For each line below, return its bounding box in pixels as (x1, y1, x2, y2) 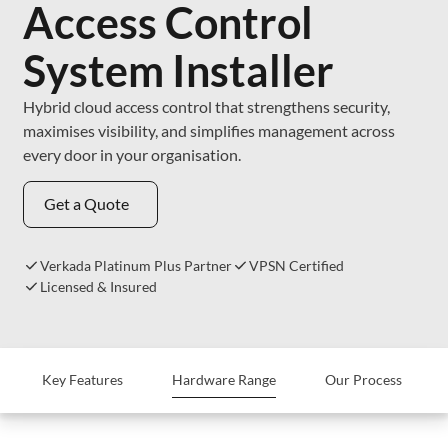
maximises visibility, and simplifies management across (23, 121, 396, 142)
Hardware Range (171, 371, 276, 389)
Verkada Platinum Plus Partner (40, 256, 233, 274)
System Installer (23, 45, 335, 97)
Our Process (324, 371, 402, 389)
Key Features (41, 371, 123, 389)
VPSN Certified (249, 256, 345, 274)
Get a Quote (44, 194, 130, 214)
